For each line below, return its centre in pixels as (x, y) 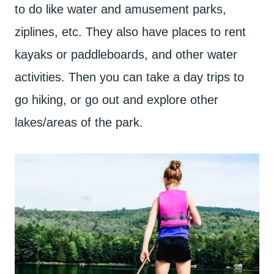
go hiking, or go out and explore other (117, 100)
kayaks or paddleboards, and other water (126, 54)
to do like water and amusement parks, (120, 9)
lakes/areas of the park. (79, 122)
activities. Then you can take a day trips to (129, 77)
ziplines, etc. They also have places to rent (130, 32)
